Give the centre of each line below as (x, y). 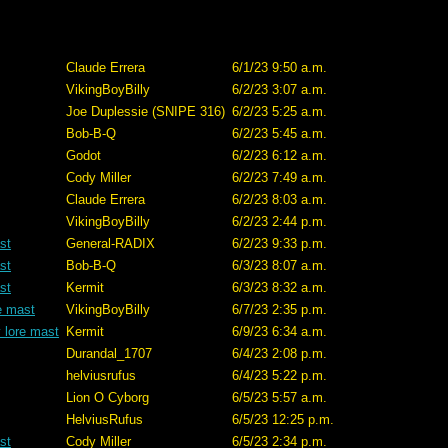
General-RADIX (110, 243)
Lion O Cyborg (107, 397)
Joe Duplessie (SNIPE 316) (145, 111)
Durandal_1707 (109, 353)
